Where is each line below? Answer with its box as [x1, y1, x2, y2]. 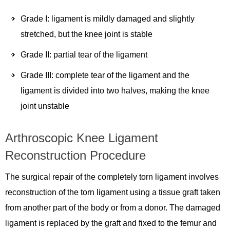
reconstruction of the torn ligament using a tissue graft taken [5, 187, 220, 197]
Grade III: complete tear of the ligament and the [21, 70, 189, 80]
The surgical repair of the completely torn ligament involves [5, 172, 219, 181]
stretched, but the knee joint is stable [21, 29, 152, 39]
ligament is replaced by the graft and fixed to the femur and [5, 218, 217, 227]
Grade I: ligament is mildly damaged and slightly [21, 14, 195, 23]
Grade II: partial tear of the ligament [21, 50, 147, 59]
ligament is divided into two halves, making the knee [21, 86, 209, 95]
